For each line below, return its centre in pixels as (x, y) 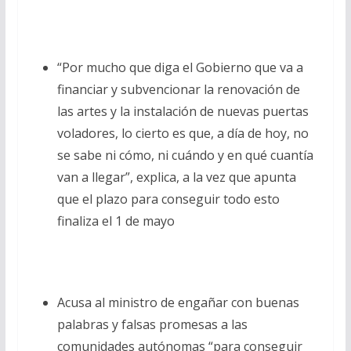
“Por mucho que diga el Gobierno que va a (180, 67)
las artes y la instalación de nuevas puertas (183, 111)
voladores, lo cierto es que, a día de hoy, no (183, 133)
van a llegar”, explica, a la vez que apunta (176, 177)
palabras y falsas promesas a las (152, 324)
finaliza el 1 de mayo (116, 221)
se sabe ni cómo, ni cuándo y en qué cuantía (185, 155)
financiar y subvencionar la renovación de (178, 89)
